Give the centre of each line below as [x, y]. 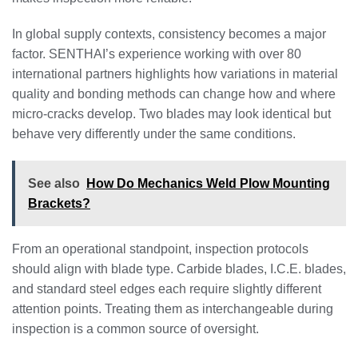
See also [54, 184]
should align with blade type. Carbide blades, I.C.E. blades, [179, 269]
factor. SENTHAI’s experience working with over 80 [157, 54]
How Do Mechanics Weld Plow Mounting [208, 184]
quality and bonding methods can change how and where [174, 94]
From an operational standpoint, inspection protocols [160, 249]
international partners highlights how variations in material [175, 74]
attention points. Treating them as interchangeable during [173, 309]
